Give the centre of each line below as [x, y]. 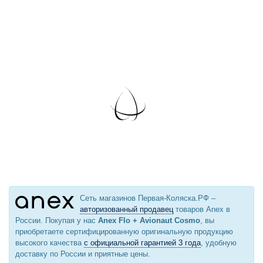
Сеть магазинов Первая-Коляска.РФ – [148, 198]
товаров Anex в [202, 209]
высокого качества [50, 242]
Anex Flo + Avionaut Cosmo [149, 220]
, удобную [219, 242]
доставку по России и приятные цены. [83, 254]
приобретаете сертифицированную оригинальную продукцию [124, 231]
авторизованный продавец [127, 209]
